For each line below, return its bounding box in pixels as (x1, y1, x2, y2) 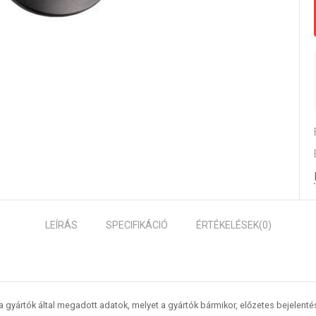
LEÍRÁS (44, 219, 78, 231)
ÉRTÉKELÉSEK (195, 219, 259, 231)
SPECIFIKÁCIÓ (105, 219, 168, 231)
